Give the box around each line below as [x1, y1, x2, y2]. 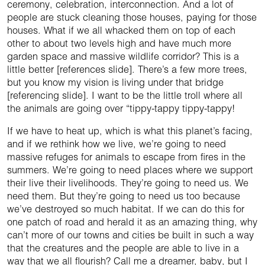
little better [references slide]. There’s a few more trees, [7, 63, 247, 76]
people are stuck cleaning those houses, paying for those [7, 11, 257, 24]
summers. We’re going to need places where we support [7, 164, 253, 176]
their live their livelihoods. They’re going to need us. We [7, 177, 248, 189]
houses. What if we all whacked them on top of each [7, 24, 235, 37]
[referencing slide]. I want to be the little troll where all [7, 89, 243, 102]
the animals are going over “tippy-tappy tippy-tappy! [7, 102, 235, 115]
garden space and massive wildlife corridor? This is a [7, 50, 239, 63]
